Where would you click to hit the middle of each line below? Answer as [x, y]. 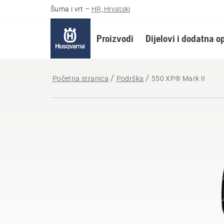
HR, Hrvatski [111, 9]
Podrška [130, 78]
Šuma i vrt [67, 9]
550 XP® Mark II [178, 78]
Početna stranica [80, 78]
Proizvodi [115, 38]
